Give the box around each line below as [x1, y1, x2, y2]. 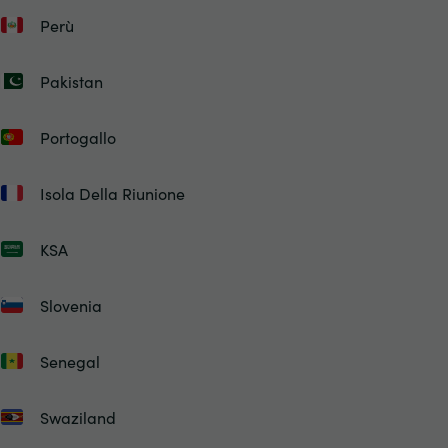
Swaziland [39, 406, 116, 428]
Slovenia [39, 294, 102, 316]
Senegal [39, 350, 100, 372]
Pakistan [39, 70, 103, 92]
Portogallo [39, 126, 116, 148]
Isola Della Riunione [39, 182, 185, 204]
